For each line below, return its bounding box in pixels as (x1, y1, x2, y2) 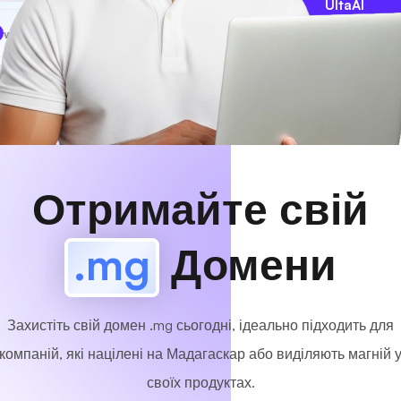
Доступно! (124, 26, 178, 39)
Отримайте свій (32, 182, 369, 235)
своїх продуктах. (146, 373, 255, 391)
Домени (159, 237, 337, 291)
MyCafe (33, 25, 79, 41)
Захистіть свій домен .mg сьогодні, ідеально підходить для (7, 316, 394, 334)
